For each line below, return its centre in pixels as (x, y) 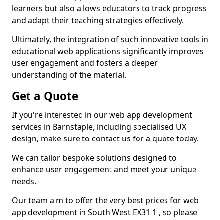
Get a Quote (45, 96)
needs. (24, 181)
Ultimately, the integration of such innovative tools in (110, 39)
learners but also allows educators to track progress (109, 8)
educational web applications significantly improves (108, 51)
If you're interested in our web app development (102, 115)
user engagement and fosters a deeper (85, 63)
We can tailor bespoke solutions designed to (94, 158)
